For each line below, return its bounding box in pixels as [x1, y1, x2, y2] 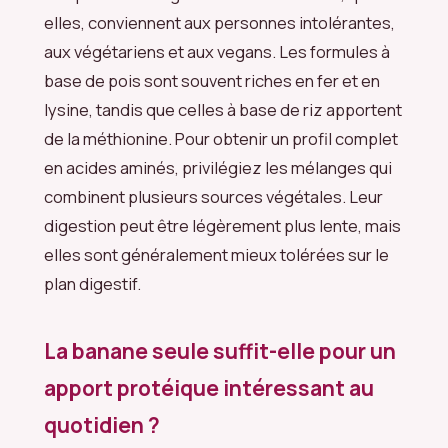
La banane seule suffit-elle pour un [44, 337, 396, 366]
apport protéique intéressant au [44, 374, 374, 403]
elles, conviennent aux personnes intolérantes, [44, 10, 395, 34]
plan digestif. [44, 271, 141, 295]
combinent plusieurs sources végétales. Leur [44, 184, 383, 208]
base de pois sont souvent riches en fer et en [44, 68, 380, 92]
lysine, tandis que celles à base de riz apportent [44, 97, 402, 121]
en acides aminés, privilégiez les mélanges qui [44, 155, 392, 179]
